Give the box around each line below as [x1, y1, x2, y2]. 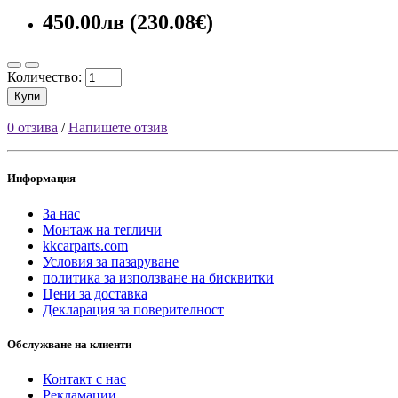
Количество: [7, 69, 82, 85]
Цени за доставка [43, 285, 147, 301]
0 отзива [7, 120, 58, 136]
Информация [7, 171, 76, 186]
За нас [43, 205, 80, 221]
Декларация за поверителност [43, 301, 224, 317]
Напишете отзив [68, 120, 168, 136]
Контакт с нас [43, 371, 126, 386]
